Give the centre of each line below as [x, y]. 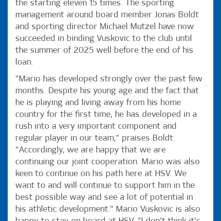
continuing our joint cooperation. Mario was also [108, 162]
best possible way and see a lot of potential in [104, 197]
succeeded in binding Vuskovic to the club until [104, 38]
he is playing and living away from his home [98, 103]
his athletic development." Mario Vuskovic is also [108, 209]
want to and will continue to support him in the [105, 185]
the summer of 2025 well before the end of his [104, 50]
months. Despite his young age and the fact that [107, 91]
